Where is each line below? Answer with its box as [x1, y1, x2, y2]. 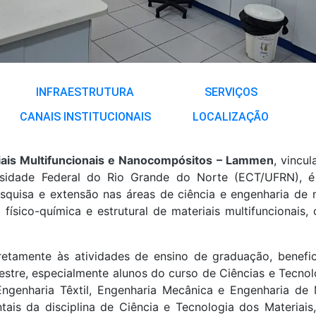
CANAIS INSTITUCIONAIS [19, 110, 151, 123]
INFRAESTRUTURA [36, 85, 135, 99]
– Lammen [217, 153, 274, 167]
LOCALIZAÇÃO [193, 110, 269, 123]
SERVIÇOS [204, 85, 257, 99]
